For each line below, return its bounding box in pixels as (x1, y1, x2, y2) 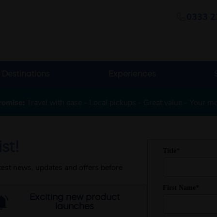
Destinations (2, 71, 50, 78)
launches (55, 202, 94, 211)
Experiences (108, 71, 156, 78)
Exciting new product (29, 193, 120, 202)
